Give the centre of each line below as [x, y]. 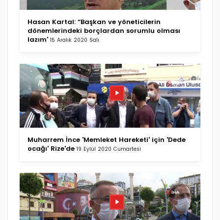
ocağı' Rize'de [51, 148]
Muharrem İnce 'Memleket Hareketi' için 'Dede [107, 139]
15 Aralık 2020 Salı [75, 40]
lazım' [38, 39]
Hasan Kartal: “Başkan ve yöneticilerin [94, 22]
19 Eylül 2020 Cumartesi [109, 149]
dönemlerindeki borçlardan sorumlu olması [104, 30]
